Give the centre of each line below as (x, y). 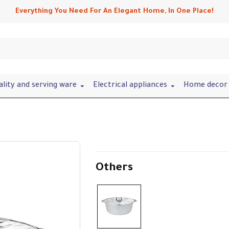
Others (114, 168)
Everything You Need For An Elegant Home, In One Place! (114, 11)
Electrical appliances (130, 86)
